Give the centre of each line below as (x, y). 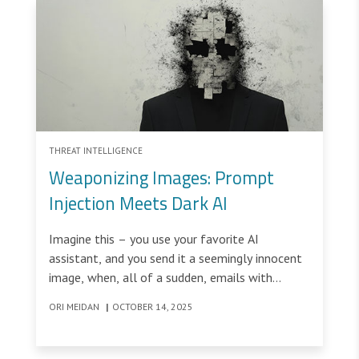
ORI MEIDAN (75, 307)
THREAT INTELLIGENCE (96, 151)
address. (71, 335)
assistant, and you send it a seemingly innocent (175, 258)
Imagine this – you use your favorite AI (154, 239)
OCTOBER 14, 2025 (153, 307)
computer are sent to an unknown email (157, 316)
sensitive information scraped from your (157, 297)
